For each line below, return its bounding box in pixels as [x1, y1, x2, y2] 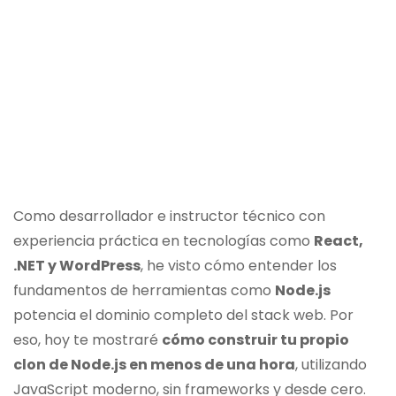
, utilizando [295, 354, 367, 376]
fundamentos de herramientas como [13, 280, 275, 301]
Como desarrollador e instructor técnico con [13, 206, 325, 227]
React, [314, 231, 363, 252]
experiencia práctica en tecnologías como [13, 231, 314, 252]
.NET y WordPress [13, 255, 141, 277]
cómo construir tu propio [162, 330, 349, 351]
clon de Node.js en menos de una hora [13, 354, 295, 376]
